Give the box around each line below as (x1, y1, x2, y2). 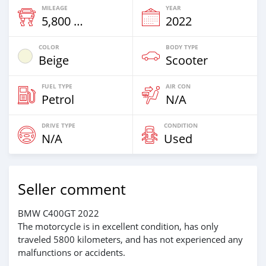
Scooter (166, 52, 208, 69)
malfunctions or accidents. (18, 246, 125, 259)
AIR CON (166, 82, 191, 91)
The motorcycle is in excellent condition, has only (18, 220, 218, 233)
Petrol (42, 91, 74, 108)
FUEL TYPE (42, 82, 72, 91)
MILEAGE (42, 4, 68, 12)
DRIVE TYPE (42, 121, 75, 130)
